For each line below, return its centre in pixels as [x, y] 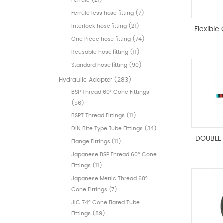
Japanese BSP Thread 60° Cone [114, 155]
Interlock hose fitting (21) [105, 26]
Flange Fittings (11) [96, 142]
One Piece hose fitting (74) [108, 39]
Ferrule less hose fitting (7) [108, 13]
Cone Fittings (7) [94, 190]
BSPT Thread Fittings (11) [104, 116]
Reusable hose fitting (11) [106, 52]
